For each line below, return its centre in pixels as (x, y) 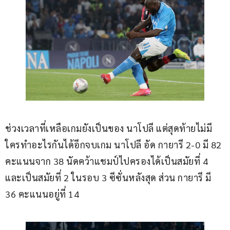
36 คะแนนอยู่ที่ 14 (42, 194)
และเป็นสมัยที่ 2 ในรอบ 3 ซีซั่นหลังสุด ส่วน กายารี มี (109, 178)
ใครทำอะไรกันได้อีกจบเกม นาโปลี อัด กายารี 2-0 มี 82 (114, 145)
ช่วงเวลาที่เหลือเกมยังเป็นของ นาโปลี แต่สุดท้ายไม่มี (109, 128)
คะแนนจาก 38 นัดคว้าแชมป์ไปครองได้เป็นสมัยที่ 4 (108, 161)
